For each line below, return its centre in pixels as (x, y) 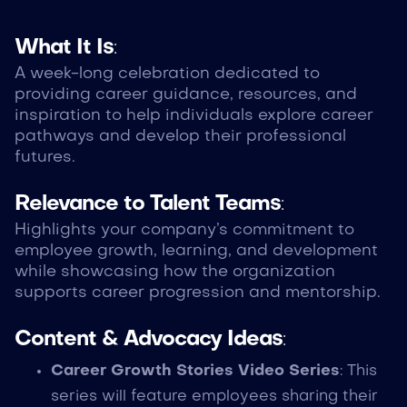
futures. (45, 157)
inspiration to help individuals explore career (194, 115)
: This (358, 371)
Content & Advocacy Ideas (148, 339)
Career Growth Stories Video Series (195, 371)
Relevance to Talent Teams (147, 204)
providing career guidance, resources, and (185, 94)
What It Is (64, 48)
